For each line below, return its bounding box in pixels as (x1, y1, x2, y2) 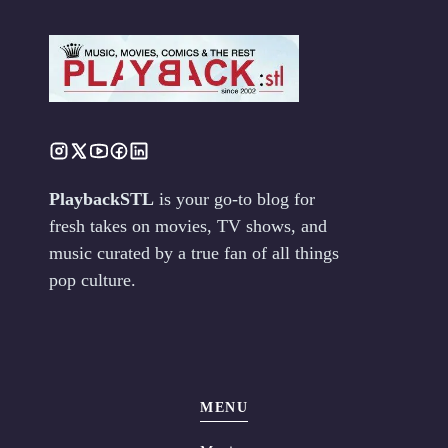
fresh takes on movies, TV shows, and (49, 216, 327, 237)
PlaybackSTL (49, 189, 154, 210)
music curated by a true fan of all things (49, 243, 339, 264)
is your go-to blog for (154, 189, 315, 210)
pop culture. (49, 270, 136, 291)
